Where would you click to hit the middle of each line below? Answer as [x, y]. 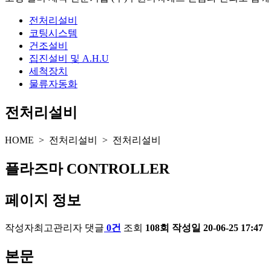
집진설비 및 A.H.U [69, 59]
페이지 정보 [43, 200]
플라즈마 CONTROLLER [87, 168]
